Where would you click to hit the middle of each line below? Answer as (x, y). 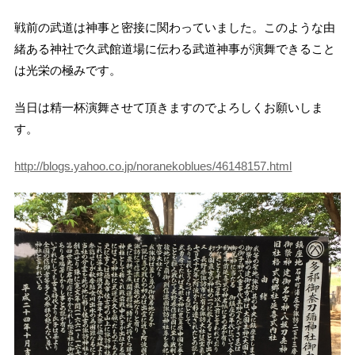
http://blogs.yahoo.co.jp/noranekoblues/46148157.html (153, 166)
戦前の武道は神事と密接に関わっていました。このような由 (175, 28)
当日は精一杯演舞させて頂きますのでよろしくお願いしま (169, 108)
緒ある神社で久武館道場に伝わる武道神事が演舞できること (175, 49)
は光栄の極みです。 (68, 71)
